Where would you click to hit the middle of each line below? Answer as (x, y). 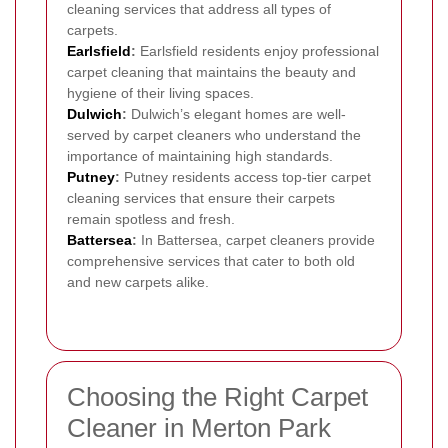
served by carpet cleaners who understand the (214, 134)
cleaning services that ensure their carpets (201, 197)
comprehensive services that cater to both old (211, 260)
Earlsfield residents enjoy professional (257, 50)
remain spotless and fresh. (151, 218)
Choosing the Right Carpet (217, 396)
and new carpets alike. (138, 281)
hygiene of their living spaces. (160, 92)
